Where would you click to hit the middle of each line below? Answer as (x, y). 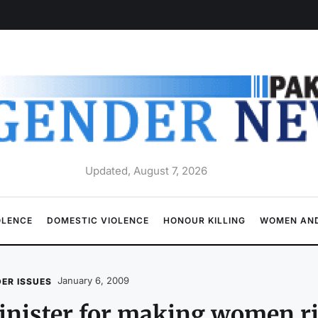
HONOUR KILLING (204, 220)
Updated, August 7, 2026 (146, 170)
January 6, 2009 (93, 280)
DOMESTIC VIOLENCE (98, 220)
